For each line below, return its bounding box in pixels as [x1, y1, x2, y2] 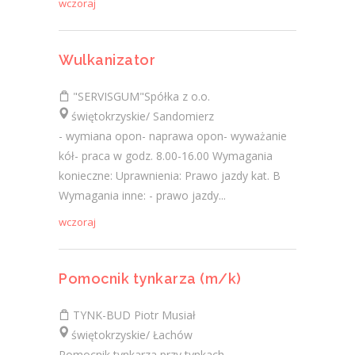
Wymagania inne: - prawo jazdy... [59, 188, 226, 203]
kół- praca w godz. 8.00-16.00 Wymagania [59, 148, 273, 163]
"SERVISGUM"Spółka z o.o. [70, 89, 210, 104]
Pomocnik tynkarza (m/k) [59, 270, 242, 287]
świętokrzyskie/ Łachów [59, 327, 193, 342]
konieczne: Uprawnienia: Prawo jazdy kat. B [59, 168, 281, 183]
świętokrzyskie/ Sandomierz [59, 109, 214, 124]
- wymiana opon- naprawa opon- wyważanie [59, 128, 287, 143]
